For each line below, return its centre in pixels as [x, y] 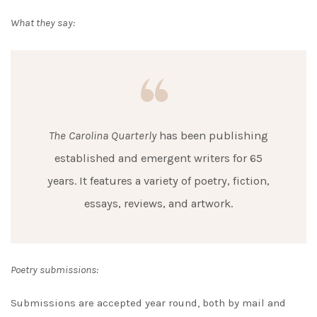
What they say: [43, 22]
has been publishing [212, 135]
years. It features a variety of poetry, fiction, [158, 180]
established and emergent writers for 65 [158, 158]
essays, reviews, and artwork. [158, 203]
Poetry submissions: [54, 270]
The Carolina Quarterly [103, 135]
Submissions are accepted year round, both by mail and [148, 303]
